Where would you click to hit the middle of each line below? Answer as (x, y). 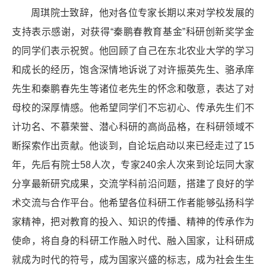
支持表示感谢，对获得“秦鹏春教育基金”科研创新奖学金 (133, 31)
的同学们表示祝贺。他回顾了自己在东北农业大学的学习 (133, 50)
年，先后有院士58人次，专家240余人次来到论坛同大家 (133, 164)
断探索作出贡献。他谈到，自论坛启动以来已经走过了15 (133, 145)
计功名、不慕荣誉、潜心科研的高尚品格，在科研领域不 (133, 126)
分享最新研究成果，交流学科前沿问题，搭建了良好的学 (133, 183)
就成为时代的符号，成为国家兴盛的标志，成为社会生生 (133, 259)
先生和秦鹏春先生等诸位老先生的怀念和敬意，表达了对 (133, 88)
